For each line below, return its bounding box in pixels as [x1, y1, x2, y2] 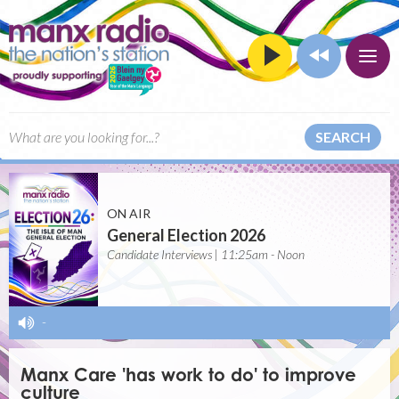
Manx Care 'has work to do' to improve [20, 363, 357, 387]
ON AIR [107, 206, 151, 221]
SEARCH [315, 127, 370, 145]
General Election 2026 [107, 225, 265, 245]
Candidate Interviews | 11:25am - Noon [107, 247, 305, 262]
